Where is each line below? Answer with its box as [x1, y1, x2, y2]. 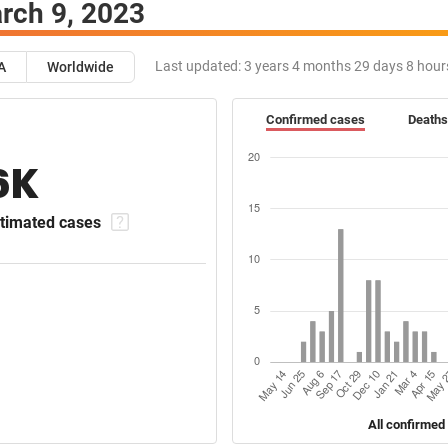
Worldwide [47, 59, 114, 76]
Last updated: [155, 58, 241, 75]
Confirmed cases [265, 112, 365, 128]
